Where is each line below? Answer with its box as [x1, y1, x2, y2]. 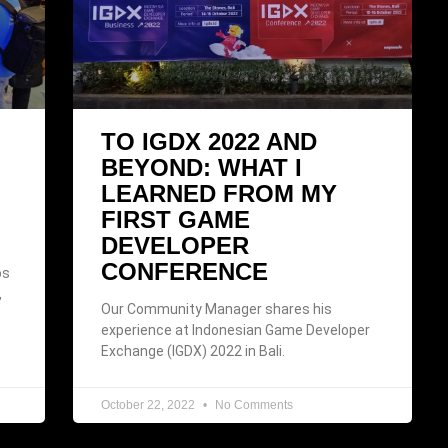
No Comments [212, 397, 293, 412]
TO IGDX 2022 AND [101, 127, 317, 155]
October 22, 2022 [101, 397, 198, 412]
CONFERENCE [101, 257, 275, 285]
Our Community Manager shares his [101, 300, 332, 317]
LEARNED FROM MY [101, 179, 337, 207]
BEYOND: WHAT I [101, 153, 302, 181]
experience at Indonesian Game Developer [101, 321, 370, 338]
